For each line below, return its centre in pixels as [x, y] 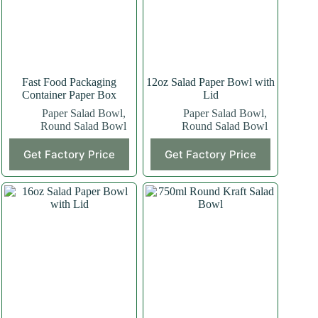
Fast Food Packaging [70, 82]
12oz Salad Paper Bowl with [211, 82]
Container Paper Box [70, 94]
